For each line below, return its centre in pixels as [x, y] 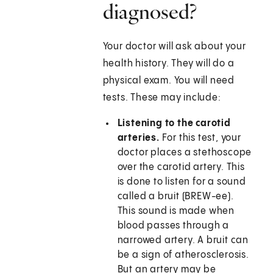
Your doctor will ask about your [174, 47]
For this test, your [200, 138]
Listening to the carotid [174, 124]
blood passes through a [173, 226]
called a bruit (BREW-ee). [175, 197]
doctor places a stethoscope [185, 153]
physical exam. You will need [169, 81]
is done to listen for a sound [182, 182]
